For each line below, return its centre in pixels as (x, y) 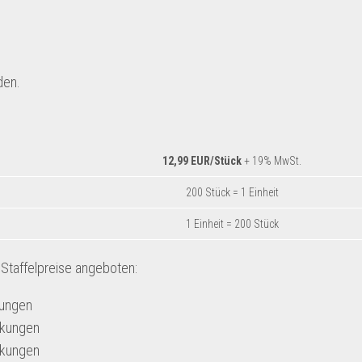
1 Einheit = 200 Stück (232, 224)
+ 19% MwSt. (273, 161)
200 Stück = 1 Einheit (232, 192)
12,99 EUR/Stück (203, 161)
